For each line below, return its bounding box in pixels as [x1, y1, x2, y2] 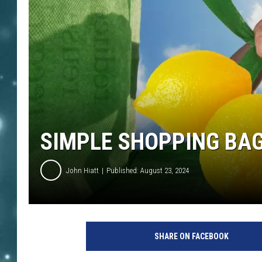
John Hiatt [66, 166, 99, 175]
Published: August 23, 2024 [106, 166, 189, 175]
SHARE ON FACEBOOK [154, 232, 229, 242]
